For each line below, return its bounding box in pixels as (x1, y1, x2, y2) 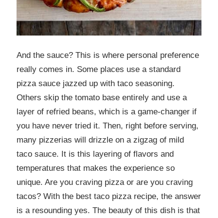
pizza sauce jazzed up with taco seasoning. (17, 78, 175, 88)
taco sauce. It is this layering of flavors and (17, 149, 174, 159)
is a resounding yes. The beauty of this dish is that (17, 205, 200, 215)
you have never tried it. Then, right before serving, (17, 121, 199, 130)
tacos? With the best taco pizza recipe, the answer (17, 191, 201, 201)
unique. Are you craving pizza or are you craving (17, 177, 193, 187)
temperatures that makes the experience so (17, 163, 175, 173)
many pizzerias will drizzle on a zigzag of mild (17, 135, 184, 145)
